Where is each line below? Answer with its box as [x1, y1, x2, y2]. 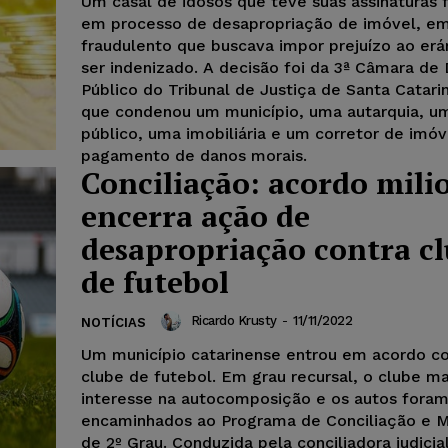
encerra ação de [81, 195, 310, 236]
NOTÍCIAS [81, 314, 146, 330]
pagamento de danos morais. [81, 145, 307, 165]
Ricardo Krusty [190, 313, 277, 328]
